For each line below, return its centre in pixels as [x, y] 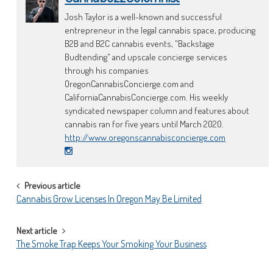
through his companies [107, 70]
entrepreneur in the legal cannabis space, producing [160, 30]
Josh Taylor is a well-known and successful [144, 17]
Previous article [52, 186]
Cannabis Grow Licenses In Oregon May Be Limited [109, 199]
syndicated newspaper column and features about [157, 111]
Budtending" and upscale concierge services [146, 57]
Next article [37, 231]
